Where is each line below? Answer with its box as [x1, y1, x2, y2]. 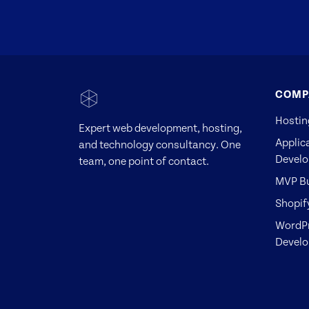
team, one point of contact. [79, 154, 209, 168]
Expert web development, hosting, [79, 121, 242, 134]
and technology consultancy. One [79, 138, 241, 151]
